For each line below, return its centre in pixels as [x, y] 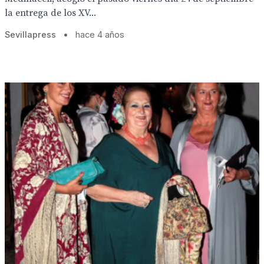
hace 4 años [100, 34]
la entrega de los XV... [50, 13]
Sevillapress [30, 34]
